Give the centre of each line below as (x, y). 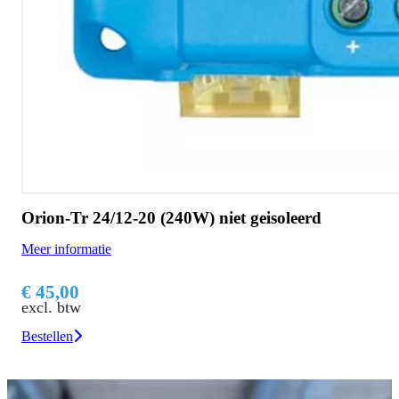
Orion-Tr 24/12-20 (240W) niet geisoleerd (171, 217)
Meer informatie (66, 248)
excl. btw (51, 307)
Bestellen (47, 336)
